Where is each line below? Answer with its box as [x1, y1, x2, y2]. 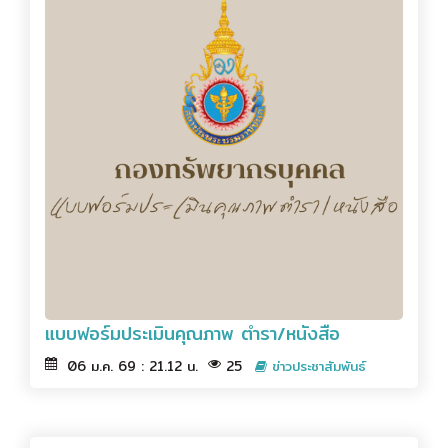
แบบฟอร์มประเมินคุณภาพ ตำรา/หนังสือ [45, 318, 340, 348]
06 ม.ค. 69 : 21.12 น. [57, 355, 208, 376]
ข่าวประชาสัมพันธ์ [267, 355, 366, 376]
